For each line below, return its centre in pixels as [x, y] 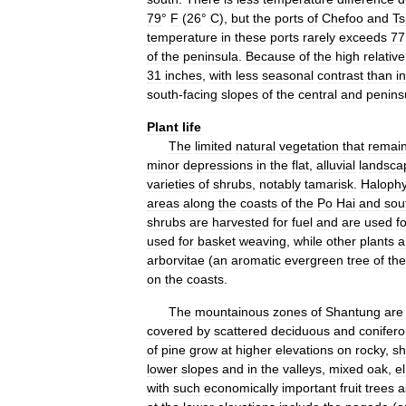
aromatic [256, 260]
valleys [302, 369]
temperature [182, 37]
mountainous [232, 312]
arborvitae [176, 260]
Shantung [353, 312]
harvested [241, 222]
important [309, 388]
